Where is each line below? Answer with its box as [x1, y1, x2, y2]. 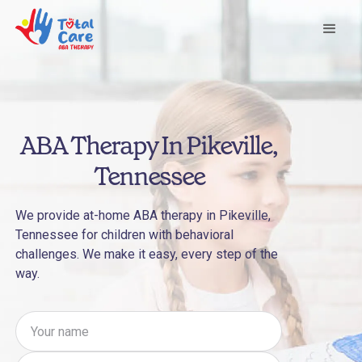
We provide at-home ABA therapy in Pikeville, [15, 208, 271, 223]
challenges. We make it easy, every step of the [15, 246, 278, 262]
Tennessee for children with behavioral [15, 227, 234, 242]
